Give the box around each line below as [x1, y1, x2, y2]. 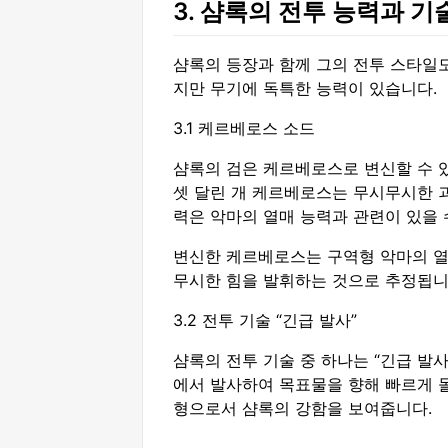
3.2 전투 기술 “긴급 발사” [173, 309, 357, 330]
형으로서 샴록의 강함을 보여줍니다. [173, 397, 432, 418]
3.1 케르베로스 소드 [173, 117, 315, 138]
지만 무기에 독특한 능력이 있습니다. [173, 77, 437, 98]
